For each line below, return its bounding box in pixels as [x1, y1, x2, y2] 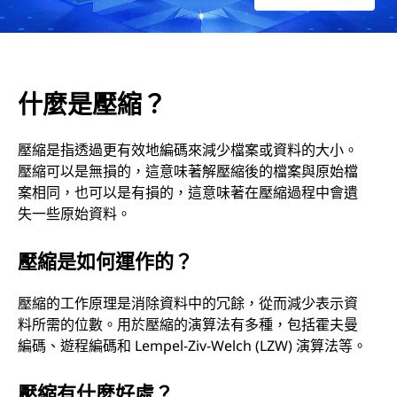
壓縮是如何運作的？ [18, 246, 193, 274]
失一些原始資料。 [18, 203, 131, 223]
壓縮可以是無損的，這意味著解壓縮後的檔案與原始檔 [18, 160, 358, 181]
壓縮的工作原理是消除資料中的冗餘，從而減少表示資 [18, 292, 358, 313]
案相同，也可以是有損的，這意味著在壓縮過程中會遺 [18, 182, 358, 202]
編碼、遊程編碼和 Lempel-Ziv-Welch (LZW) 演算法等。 [18, 335, 367, 355]
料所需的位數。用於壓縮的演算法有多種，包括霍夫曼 [18, 314, 358, 334]
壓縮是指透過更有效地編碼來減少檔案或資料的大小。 [18, 139, 358, 160]
